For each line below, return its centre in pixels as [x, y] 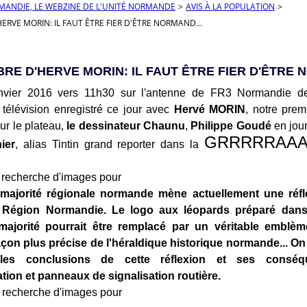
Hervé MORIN [210, 109]
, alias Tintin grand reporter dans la [109, 144]
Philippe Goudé [231, 126]
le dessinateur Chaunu [126, 126]
